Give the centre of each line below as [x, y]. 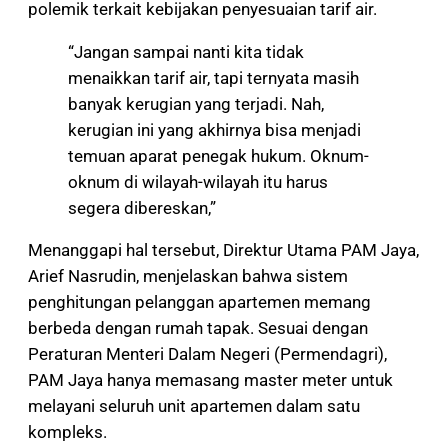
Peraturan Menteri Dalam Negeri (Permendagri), [207, 354]
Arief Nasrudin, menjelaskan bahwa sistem [188, 276]
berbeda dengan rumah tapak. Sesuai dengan [198, 328]
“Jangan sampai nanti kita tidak [186, 51]
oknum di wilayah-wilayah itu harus [198, 181]
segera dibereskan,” [142, 207]
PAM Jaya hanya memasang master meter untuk [210, 380]
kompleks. [67, 432]
